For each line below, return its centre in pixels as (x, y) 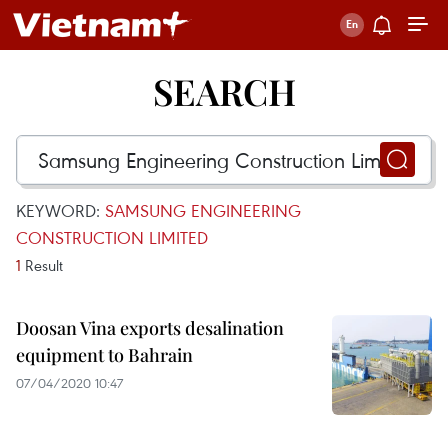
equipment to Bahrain (104, 355)
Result (42, 265)
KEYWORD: (60, 210)
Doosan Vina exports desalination (150, 328)
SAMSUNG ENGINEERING (203, 210)
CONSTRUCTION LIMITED (112, 237)
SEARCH (224, 91)
